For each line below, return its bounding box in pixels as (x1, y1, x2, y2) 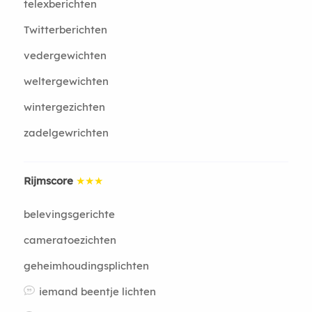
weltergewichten (23, 75, 109, 88)
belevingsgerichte (23, 208, 115, 221)
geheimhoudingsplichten (23, 259, 149, 272)
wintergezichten (23, 100, 105, 114)
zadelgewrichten (23, 126, 109, 139)
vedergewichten (23, 49, 107, 62)
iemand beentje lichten (38, 285, 156, 298)
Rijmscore (23, 174, 73, 187)
